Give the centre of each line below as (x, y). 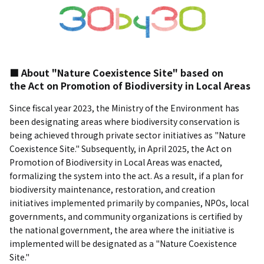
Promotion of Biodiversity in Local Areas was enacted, (116, 162)
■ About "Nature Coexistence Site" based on (116, 72)
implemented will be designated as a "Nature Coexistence (123, 243)
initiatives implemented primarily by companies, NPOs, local (129, 203)
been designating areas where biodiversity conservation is (125, 121)
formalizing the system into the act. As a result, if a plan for (126, 176)
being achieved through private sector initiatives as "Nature (128, 135)
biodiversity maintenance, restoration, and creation (112, 189)
